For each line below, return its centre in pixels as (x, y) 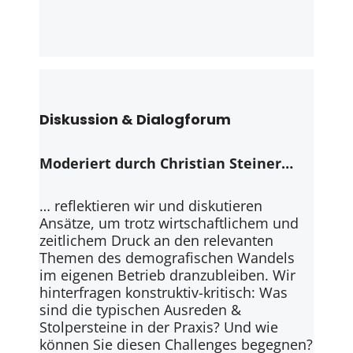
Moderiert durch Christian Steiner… (166, 163)
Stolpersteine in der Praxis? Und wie (159, 327)
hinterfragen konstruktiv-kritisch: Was (163, 292)
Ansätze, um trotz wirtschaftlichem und (169, 223)
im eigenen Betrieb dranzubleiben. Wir (167, 275)
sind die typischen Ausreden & (140, 309)
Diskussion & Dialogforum (135, 120)
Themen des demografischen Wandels (167, 257)
